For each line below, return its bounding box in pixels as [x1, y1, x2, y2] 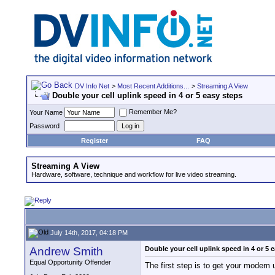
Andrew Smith [29, 245, 103, 258]
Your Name [29, 109, 63, 116]
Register [81, 137, 108, 144]
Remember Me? [129, 108, 177, 116]
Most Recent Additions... [117, 82, 189, 90]
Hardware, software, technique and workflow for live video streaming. [31, 171, 236, 178]
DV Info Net [75, 82, 109, 90]
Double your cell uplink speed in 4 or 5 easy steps [52, 91, 242, 100]
